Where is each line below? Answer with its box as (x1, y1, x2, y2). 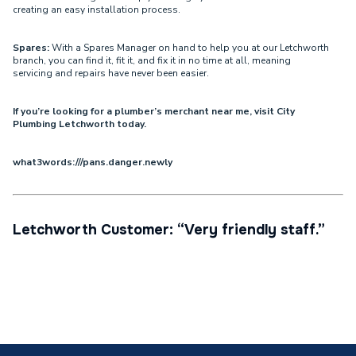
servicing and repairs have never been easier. (13, 67, 211, 79)
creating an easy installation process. (13, 3, 183, 16)
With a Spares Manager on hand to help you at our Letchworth (49, 41, 329, 54)
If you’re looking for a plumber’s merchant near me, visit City (13, 105, 295, 118)
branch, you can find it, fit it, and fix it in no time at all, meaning (13, 54, 291, 67)
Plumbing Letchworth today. (13, 118, 149, 130)
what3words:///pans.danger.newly (13, 156, 175, 168)
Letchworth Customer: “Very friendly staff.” (13, 221, 325, 238)
